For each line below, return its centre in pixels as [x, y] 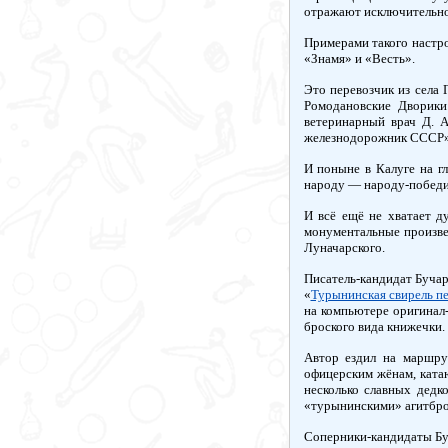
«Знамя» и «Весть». [359, 58]
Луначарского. [344, 247]
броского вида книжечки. [374, 326]
